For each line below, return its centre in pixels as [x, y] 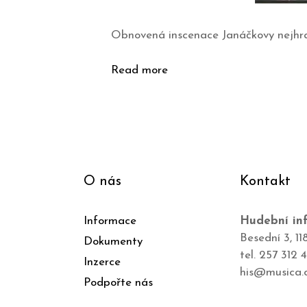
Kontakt [265, 181]
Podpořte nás [118, 282]
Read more [139, 70]
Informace [110, 221]
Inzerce [102, 262]
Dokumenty [113, 241]
